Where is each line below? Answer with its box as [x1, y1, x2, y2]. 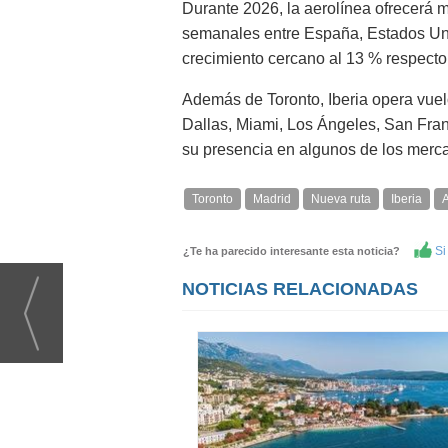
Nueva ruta [311, 192, 371, 206]
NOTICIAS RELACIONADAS [182, 279, 418, 299]
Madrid [253, 192, 291, 206]
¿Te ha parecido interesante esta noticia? [183, 245, 409, 257]
